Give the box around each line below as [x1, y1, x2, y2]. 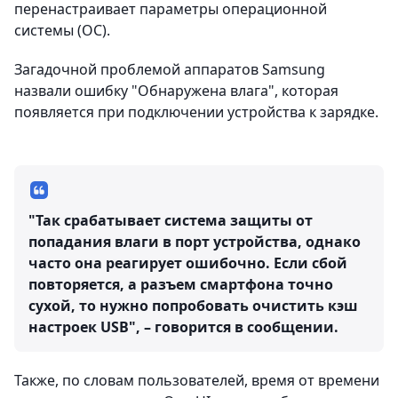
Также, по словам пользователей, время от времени [14, 370, 379, 390]
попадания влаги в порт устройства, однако [28, 232, 361, 251]
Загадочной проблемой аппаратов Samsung [14, 60, 325, 79]
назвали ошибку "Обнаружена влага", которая [14, 81, 338, 100]
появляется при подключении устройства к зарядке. [14, 102, 378, 122]
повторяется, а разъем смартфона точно [28, 275, 333, 294]
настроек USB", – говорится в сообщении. [28, 317, 338, 337]
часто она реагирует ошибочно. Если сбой [28, 253, 347, 273]
